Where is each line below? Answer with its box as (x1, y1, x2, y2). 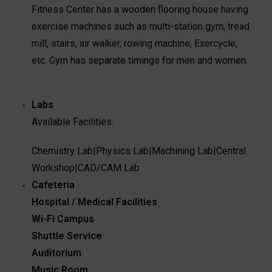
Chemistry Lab (32, 144, 93, 157)
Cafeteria (32, 178, 75, 191)
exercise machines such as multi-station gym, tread (32, 20, 250, 32)
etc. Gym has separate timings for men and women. (32, 54, 248, 66)
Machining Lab (152, 144, 214, 157)
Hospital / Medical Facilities (32, 195, 158, 208)
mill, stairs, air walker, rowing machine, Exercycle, (32, 37, 238, 49)
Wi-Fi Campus (32, 212, 95, 225)
